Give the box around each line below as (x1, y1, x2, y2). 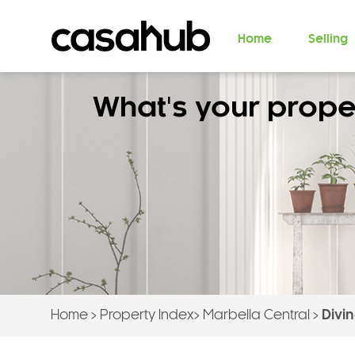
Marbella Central (202, 309, 310, 322)
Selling (307, 34, 348, 45)
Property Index (99, 309, 194, 322)
